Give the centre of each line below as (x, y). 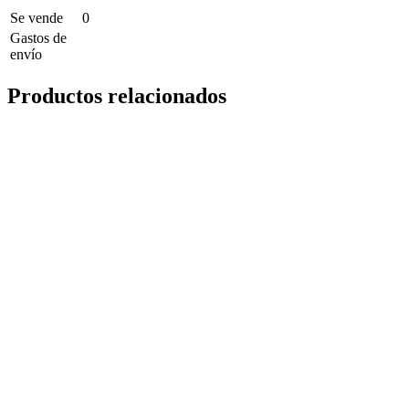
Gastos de (38, 38)
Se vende (37, 18)
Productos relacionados (117, 96)
